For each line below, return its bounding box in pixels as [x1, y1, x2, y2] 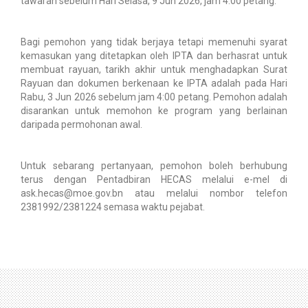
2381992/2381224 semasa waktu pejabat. [21, 201, 205, 212]
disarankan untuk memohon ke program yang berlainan [21, 104, 287, 116]
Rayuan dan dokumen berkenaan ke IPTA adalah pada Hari [21, 77, 287, 89]
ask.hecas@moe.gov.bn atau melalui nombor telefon [21, 187, 287, 199]
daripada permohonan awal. [21, 118, 142, 130]
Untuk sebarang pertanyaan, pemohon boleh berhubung [21, 159, 287, 171]
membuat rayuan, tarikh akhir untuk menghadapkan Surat [21, 63, 287, 75]
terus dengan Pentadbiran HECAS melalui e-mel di [21, 173, 287, 185]
